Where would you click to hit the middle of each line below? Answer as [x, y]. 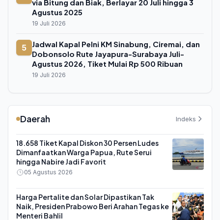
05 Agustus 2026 [48, 172]
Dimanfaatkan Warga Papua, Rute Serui [84, 152]
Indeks [186, 119]
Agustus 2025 [57, 12]
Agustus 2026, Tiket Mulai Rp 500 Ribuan [107, 64]
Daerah [35, 119]
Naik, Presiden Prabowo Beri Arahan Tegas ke [93, 206]
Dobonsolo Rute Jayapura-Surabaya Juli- [108, 54]
